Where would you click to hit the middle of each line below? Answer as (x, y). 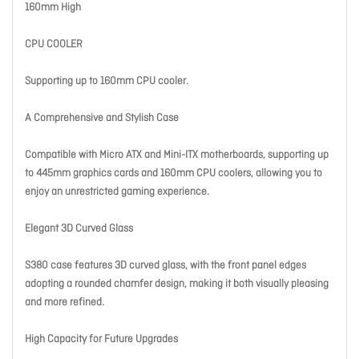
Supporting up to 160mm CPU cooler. (107, 81)
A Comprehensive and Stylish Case (102, 118)
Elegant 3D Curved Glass (79, 229)
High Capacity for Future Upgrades (101, 339)
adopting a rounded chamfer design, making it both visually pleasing (177, 284)
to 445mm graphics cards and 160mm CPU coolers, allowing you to (173, 173)
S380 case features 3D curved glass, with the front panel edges (165, 266)
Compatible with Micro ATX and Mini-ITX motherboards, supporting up (177, 155)
